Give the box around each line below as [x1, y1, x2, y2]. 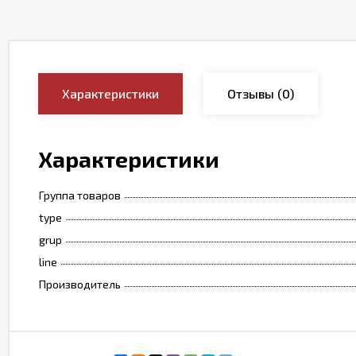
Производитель [39, 277, 121, 291]
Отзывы [227, 86, 274, 101]
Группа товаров [39, 188, 121, 202]
